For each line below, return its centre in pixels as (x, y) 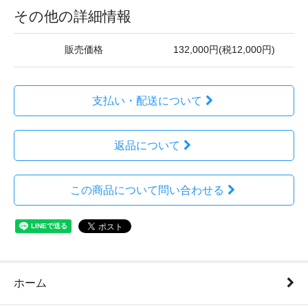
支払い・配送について (147, 101)
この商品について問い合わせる (147, 190)
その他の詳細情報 (73, 16)
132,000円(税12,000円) (224, 50)
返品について (147, 145)
